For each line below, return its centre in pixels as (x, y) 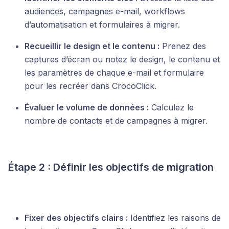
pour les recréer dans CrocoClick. (90, 86)
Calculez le (171, 107)
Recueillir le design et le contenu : (92, 46)
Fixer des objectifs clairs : (76, 218)
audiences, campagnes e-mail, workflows (105, 11)
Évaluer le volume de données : (87, 107)
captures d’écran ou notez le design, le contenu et (122, 59)
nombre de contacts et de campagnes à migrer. (116, 121)
